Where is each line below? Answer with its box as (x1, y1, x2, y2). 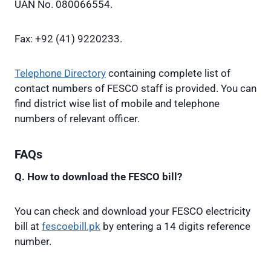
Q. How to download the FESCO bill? (15, 171, 182, 183)
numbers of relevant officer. (15, 113, 140, 125)
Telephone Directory (15, 67, 106, 80)
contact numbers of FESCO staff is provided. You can (15, 82, 256, 95)
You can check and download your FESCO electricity (15, 205, 250, 218)
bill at (15, 220, 42, 233)
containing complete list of (106, 67, 230, 80)
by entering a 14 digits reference (100, 220, 250, 233)
